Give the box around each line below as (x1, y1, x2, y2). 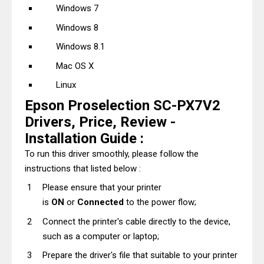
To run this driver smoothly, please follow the (25, 148, 199, 159)
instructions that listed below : (25, 163, 141, 174)
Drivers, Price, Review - (25, 113, 176, 130)
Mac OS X (55, 60, 94, 71)
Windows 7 (55, 3, 98, 14)
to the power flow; (124, 197, 196, 207)
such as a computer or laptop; (42, 230, 159, 242)
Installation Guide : (25, 130, 144, 147)
